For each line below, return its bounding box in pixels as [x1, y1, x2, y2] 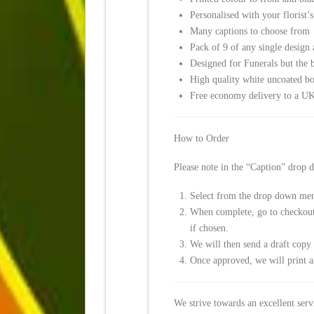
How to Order [174, 132, 230, 144]
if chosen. [190, 223, 229, 234]
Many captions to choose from [190, 25, 310, 36]
